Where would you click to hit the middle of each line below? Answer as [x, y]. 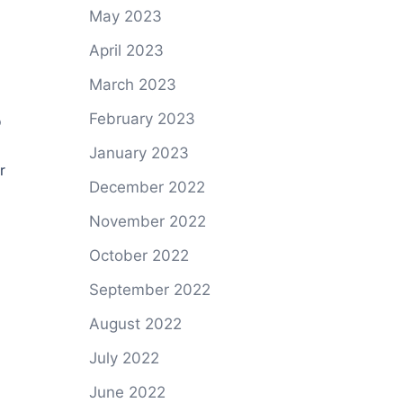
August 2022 [135, 324]
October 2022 [139, 255]
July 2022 [124, 358]
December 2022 [147, 187]
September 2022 [149, 290]
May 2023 [125, 16]
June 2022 [127, 392]
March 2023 [132, 85]
